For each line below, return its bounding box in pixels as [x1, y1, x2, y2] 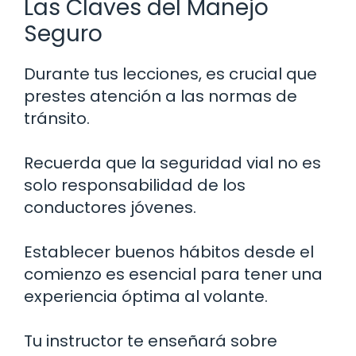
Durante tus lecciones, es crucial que [24, 63, 317, 86]
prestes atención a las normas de [24, 85, 297, 108]
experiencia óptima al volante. [24, 285, 268, 308]
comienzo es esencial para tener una [24, 263, 323, 286]
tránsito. [24, 107, 90, 130]
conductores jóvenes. [24, 196, 196, 219]
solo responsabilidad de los [24, 174, 246, 197]
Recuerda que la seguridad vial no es [24, 152, 321, 175]
